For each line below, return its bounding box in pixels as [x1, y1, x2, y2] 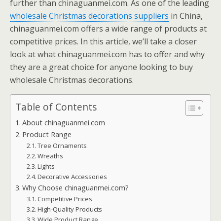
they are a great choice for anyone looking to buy [10, 62, 193, 73]
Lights [37, 162, 55, 171]
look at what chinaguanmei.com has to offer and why [10, 49, 205, 60]
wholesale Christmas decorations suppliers [10, 10, 169, 21]
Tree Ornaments [37, 141, 87, 150]
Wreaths [37, 151, 64, 160]
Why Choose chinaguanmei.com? [22, 183, 129, 192]
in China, [169, 10, 203, 21]
